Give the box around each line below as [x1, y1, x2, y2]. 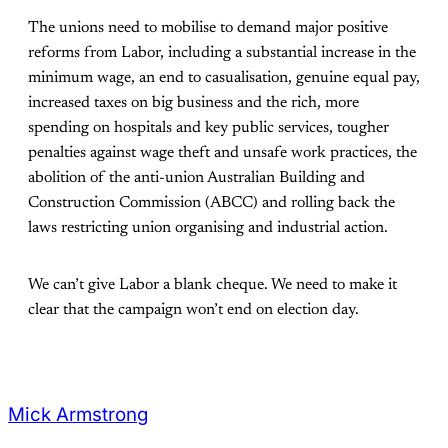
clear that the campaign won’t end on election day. [28, 302, 359, 319]
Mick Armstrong [8, 403, 148, 427]
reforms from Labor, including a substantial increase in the [28, 45, 416, 62]
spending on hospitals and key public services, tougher [28, 120, 389, 137]
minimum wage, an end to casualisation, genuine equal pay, [28, 70, 420, 87]
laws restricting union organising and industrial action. [28, 220, 388, 237]
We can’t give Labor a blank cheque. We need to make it [28, 277, 397, 294]
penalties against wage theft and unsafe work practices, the [28, 145, 417, 162]
